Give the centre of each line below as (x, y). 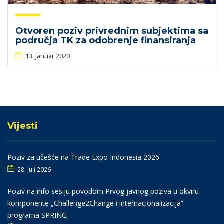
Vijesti (23, 126)
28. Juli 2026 (34, 169)
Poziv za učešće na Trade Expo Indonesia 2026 (83, 157)
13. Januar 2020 (48, 56)
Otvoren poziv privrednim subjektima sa (112, 31)
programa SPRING (37, 215)
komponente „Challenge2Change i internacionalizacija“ (95, 203)
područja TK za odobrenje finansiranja (106, 40)
